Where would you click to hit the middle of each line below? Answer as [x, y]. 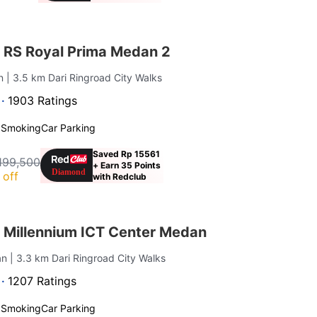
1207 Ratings [42, 281]
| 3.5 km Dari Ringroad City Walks [85, 77]
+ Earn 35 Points [127, 165]
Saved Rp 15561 [127, 154]
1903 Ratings [43, 100]
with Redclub [120, 176]
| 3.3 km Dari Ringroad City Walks [88, 258]
